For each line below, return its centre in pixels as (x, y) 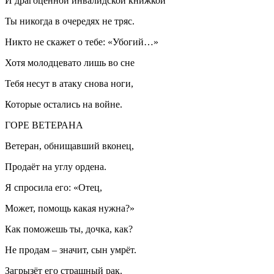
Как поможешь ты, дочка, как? (69, 229)
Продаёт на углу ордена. (56, 166)
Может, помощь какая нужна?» (70, 208)
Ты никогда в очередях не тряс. (70, 21)
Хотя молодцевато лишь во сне (70, 62)
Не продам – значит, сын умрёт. (71, 250)
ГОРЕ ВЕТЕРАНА (44, 125)
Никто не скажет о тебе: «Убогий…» (82, 42)
